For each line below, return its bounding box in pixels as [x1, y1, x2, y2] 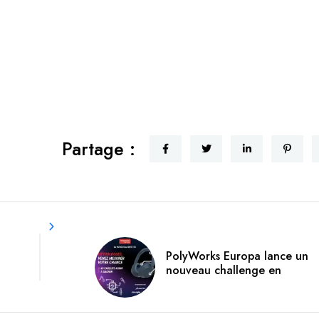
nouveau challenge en [166, 262, 281, 279]
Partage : [62, 135, 135, 162]
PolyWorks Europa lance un [166, 248, 308, 265]
